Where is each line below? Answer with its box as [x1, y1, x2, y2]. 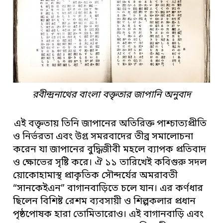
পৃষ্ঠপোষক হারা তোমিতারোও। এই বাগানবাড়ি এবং [13, 209, 204, 222]
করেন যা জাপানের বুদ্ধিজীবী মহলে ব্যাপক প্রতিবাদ [13, 144, 207, 157]
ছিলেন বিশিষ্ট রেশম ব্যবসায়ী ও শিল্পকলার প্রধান [13, 196, 196, 209]
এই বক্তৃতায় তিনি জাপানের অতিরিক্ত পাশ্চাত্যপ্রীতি [14, 118, 207, 131]
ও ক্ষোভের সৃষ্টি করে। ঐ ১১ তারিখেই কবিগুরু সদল [13, 157, 207, 170]
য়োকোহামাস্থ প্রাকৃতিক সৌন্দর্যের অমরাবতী [13, 170, 178, 183]
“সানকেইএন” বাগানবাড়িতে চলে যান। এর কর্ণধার [13, 183, 204, 196]
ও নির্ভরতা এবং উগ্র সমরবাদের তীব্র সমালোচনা [13, 131, 194, 144]
